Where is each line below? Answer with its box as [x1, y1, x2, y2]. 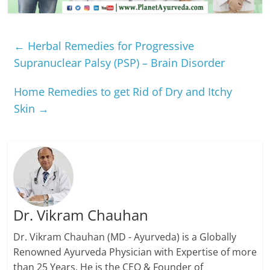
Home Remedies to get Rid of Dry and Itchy [14, 84, 233, 99]
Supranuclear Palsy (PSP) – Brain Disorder [14, 55, 225, 71]
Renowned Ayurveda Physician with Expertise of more [13, 245, 257, 259]
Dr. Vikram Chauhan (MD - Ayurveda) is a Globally [13, 230, 236, 243]
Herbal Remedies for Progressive [25, 39, 195, 54]
